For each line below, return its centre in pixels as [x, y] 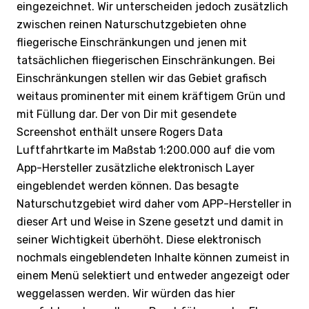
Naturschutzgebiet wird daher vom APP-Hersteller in [154, 203]
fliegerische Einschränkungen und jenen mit [132, 42]
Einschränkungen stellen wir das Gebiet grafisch [142, 78]
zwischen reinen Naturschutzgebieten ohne [131, 24]
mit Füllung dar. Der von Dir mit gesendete [127, 114]
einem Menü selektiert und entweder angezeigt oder [153, 275]
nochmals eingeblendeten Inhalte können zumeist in [153, 257]
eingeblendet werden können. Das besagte [128, 186]
